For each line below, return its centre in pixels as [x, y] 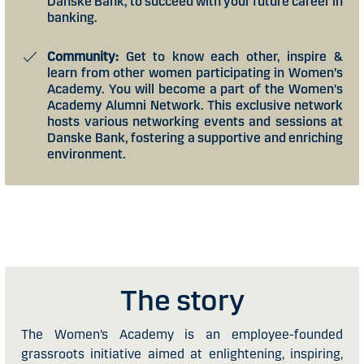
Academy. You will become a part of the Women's [195, 89]
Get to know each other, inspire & [231, 56]
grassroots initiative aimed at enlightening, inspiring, [182, 353]
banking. [72, 17]
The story [182, 300]
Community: [83, 56]
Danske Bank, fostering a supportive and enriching [195, 137]
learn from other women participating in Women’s [195, 72]
